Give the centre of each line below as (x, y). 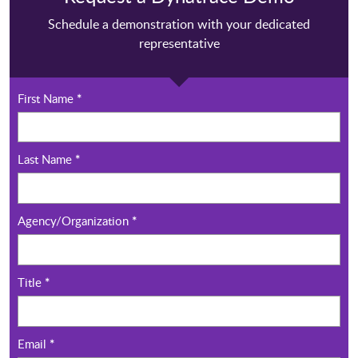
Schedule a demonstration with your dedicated (179, 24)
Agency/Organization (75, 221)
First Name (47, 98)
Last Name (46, 159)
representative (179, 43)
